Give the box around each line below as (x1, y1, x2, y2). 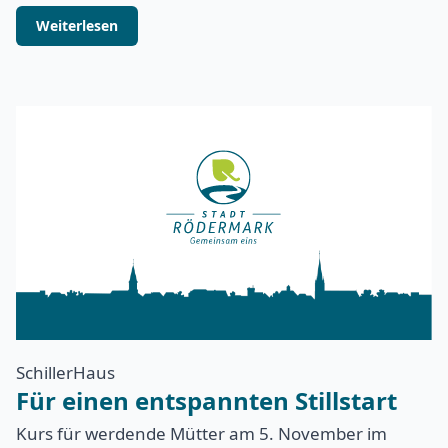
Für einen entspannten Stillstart (16, 384, 397, 418)
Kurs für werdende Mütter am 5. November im (16, 422, 387, 446)
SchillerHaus (16, 361, 115, 385)
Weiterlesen (36, 16, 118, 36)
